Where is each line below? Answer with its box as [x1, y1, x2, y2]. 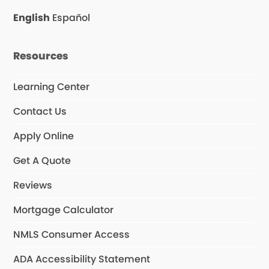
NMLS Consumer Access [13, 228, 130, 241]
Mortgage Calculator [13, 203, 114, 217]
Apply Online [13, 129, 74, 143]
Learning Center [13, 80, 90, 94]
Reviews [13, 178, 53, 192]
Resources [13, 49, 69, 63]
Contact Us [13, 104, 67, 118]
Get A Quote [13, 154, 71, 168]
